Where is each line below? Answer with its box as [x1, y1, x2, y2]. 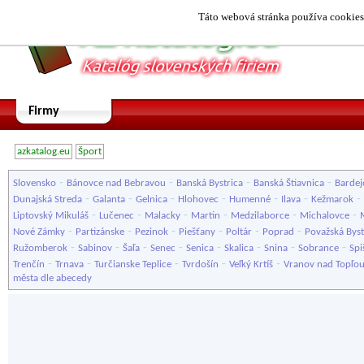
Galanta [93, 194, 125, 205]
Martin [191, 210, 220, 221]
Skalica [224, 243, 253, 253]
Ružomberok [13, 243, 67, 253]
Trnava [55, 259, 84, 270]
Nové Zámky [13, 227, 65, 237]
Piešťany [179, 227, 215, 237]
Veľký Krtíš [229, 259, 273, 270]
